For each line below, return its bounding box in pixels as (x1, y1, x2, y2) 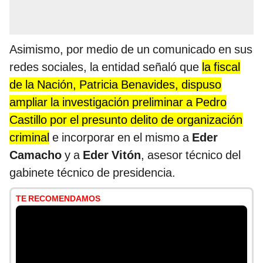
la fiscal (202, 60, 240, 75)
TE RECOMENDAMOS (16, 194, 100, 204)
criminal (9, 130, 49, 145)
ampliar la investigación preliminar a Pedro (9, 95, 227, 110)
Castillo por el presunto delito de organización (9, 113, 242, 127)
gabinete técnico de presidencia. (9, 166, 176, 180)
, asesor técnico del (141, 148, 241, 163)
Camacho (9, 148, 62, 163)
